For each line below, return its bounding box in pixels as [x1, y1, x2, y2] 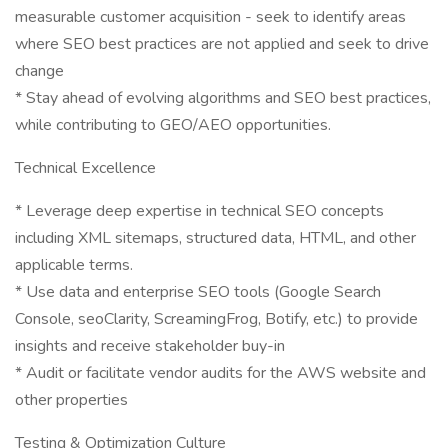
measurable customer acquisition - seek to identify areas [15, 6, 406, 28]
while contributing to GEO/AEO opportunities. [15, 114, 331, 136]
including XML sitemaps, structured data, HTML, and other [15, 227, 416, 249]
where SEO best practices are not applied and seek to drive [15, 33, 429, 55]
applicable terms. [15, 254, 133, 276]
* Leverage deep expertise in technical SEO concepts [15, 200, 384, 222]
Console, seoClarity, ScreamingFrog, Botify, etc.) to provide [15, 308, 418, 330]
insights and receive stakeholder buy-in [15, 335, 285, 357]
